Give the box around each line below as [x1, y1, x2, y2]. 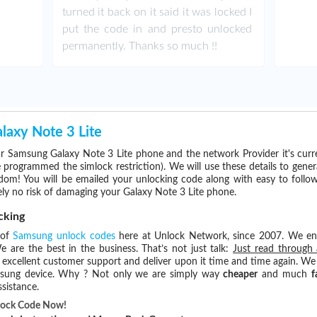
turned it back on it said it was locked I [62, 6, 253, 18]
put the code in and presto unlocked [62, 23, 253, 35]
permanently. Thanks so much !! [62, 40, 217, 52]
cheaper [223, 270, 258, 280]
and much [258, 270, 311, 280]
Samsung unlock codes [13, 231, 115, 242]
